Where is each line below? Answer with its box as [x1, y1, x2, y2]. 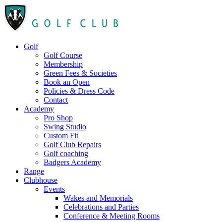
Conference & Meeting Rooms [63, 212, 160, 220]
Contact [44, 96, 68, 104]
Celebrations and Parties [63, 203, 139, 211]
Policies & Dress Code [44, 87, 114, 95]
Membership [44, 60, 83, 68]
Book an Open [44, 78, 90, 86]
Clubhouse [24, 176, 57, 184]
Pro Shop [44, 113, 73, 122]
